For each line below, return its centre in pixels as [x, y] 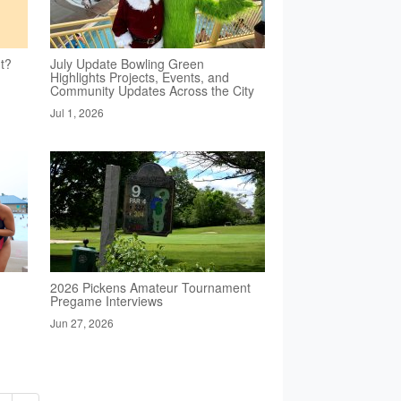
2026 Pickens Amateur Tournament [150, 287]
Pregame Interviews [106, 301]
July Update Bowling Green [127, 64]
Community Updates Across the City [152, 90]
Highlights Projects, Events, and [139, 77]
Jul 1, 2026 [77, 112]
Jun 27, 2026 [81, 323]
